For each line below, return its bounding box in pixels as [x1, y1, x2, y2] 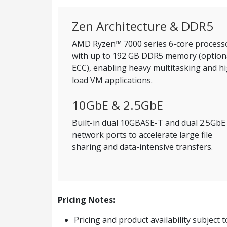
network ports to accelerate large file [72, 129, 212, 140]
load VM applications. [72, 74, 153, 86]
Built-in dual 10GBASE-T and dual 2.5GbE [72, 117, 225, 128]
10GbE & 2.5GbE [72, 97, 163, 113]
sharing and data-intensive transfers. [72, 141, 213, 153]
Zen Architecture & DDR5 [72, 18, 213, 34]
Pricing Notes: [58, 194, 115, 205]
